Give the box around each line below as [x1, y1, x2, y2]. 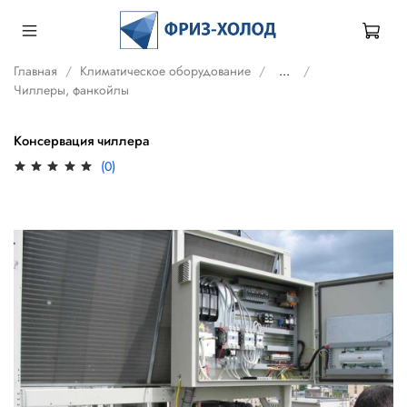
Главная [14, 61, 57, 80]
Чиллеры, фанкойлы [14, 80, 129, 99]
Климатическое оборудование [80, 61, 251, 80]
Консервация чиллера [14, 131, 149, 152]
